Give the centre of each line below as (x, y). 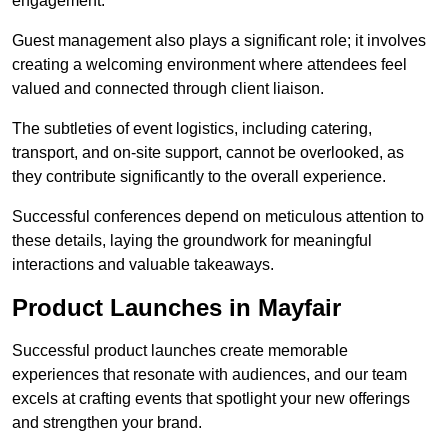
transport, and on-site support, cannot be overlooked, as (208, 153)
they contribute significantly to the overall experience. (199, 177)
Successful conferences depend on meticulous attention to (218, 217)
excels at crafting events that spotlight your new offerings (211, 399)
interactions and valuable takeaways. (143, 265)
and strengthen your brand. (107, 423)
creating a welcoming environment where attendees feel (209, 65)
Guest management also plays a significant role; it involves (219, 41)
